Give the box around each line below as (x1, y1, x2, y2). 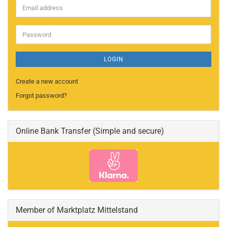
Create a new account (16, 78, 78, 85)
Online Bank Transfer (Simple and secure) (16, 126, 164, 136)
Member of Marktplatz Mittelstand (16, 205, 138, 215)
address (22, 12, 45, 20)
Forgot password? (16, 92, 67, 99)
